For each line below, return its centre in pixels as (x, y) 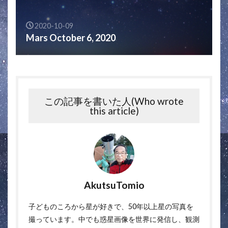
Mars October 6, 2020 (71, 38)
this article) (114, 111)
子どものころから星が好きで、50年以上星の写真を (111, 207)
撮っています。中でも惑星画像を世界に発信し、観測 (114, 219)
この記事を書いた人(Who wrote (114, 101)
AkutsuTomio (114, 185)
